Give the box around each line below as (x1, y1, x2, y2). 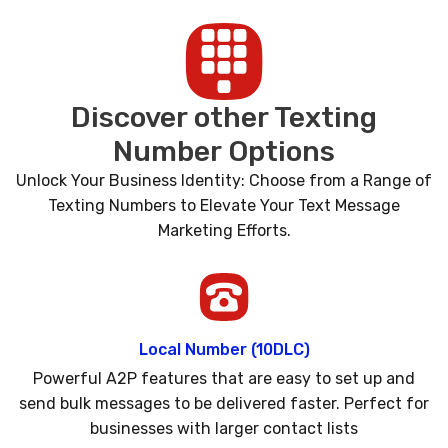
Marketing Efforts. (157, 220, 291, 240)
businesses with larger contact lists (90, 418, 358, 438)
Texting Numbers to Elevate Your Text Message (48, 195, 400, 215)
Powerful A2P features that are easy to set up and (33, 368, 415, 388)
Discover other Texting (71, 99, 377, 134)
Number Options (113, 133, 335, 168)
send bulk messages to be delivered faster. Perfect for (19, 393, 429, 413)
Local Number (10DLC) (138, 340, 310, 360)
